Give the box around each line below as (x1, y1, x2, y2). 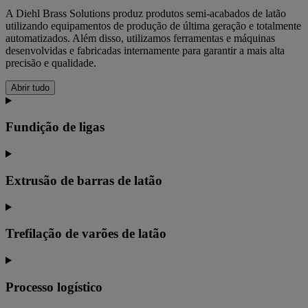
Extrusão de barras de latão (5, 173, 162, 188)
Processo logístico (5, 279, 102, 294)
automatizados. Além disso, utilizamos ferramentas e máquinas (5, 32, 275, 44)
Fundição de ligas (5, 120, 104, 135)
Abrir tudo (11, 82, 49, 93)
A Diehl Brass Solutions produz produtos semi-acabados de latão (5, 7, 286, 19)
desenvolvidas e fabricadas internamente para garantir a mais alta (5, 44, 285, 56)
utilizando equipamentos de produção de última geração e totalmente (5, 19, 301, 32)
